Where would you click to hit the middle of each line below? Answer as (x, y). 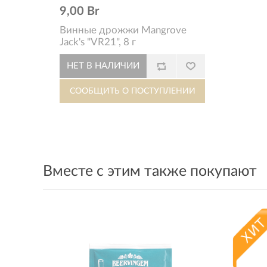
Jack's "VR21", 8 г (98, 42)
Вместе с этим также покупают (150, 171)
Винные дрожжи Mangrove (123, 30)
